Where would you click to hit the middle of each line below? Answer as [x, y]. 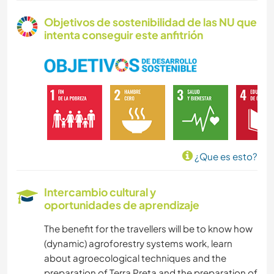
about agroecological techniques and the [135, 258]
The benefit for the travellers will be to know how [148, 229]
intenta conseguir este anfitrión [124, 35]
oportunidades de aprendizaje [122, 205]
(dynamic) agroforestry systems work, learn [138, 243]
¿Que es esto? [225, 157]
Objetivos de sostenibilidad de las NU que [150, 22]
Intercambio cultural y [100, 192]
